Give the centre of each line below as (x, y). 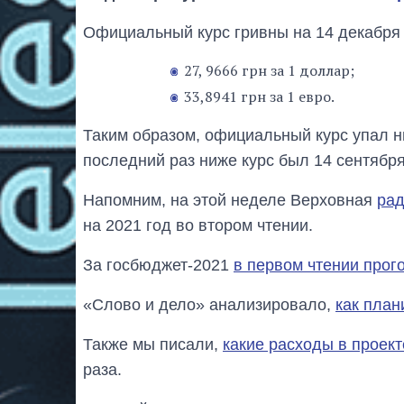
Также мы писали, (153, 344)
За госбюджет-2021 (158, 265)
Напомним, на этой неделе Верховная (230, 200)
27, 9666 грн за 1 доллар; (269, 70)
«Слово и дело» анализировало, (209, 304)
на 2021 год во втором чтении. (198, 225)
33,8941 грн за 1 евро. (259, 96)
